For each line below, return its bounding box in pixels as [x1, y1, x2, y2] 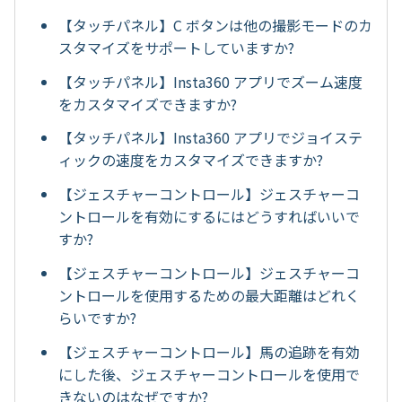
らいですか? [58, 306, 136, 328]
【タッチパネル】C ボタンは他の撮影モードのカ [58, 13, 372, 36]
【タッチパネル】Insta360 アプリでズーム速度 [58, 70, 363, 92]
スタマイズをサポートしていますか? [58, 36, 294, 58]
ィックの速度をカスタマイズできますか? [58, 149, 323, 171]
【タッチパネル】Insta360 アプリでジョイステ [58, 127, 363, 149]
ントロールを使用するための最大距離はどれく [58, 284, 360, 306]
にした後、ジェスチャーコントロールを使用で [58, 363, 360, 385]
